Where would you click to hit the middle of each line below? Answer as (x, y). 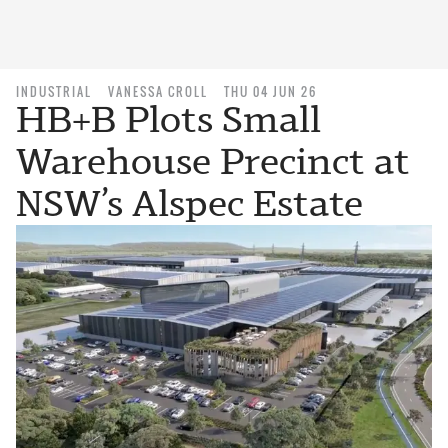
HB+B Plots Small (168, 119)
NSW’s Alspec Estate (189, 203)
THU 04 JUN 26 (270, 91)
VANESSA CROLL (158, 91)
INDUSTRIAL (54, 91)
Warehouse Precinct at (213, 161)
